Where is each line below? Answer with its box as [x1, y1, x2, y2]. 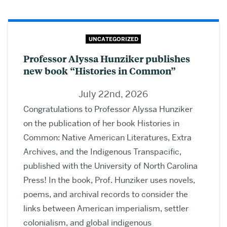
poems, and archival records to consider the [23, 188, 188, 200]
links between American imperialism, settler [23, 203, 188, 214]
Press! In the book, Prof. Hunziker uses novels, [23, 174, 195, 185]
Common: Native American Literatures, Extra [23, 132, 192, 143]
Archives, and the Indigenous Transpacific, [23, 146, 181, 157]
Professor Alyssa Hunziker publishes [23, 52, 190, 65]
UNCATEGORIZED [88, 35, 138, 43]
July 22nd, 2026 [79, 88, 148, 100]
